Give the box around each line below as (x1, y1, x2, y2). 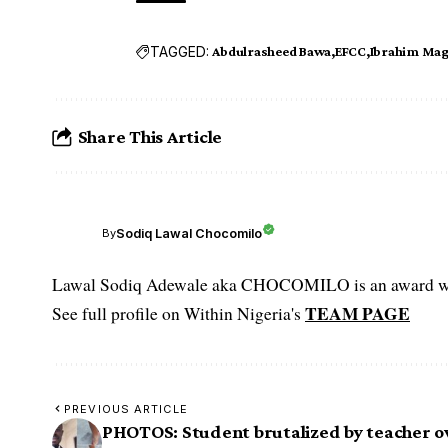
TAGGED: (150, 42, 210, 60)
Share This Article (77, 125, 223, 147)
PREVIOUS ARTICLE (64, 402, 188, 417)
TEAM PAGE (305, 300, 410, 327)
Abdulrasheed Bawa (212, 43, 332, 60)
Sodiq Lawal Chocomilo (116, 225, 262, 241)
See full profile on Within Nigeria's (52, 302, 305, 326)
